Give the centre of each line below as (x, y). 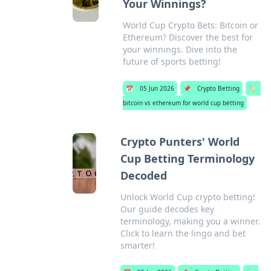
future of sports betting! (171, 61)
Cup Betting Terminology (188, 158)
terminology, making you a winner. (191, 221)
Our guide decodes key (168, 209)
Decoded (144, 175)
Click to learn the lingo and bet (183, 233)
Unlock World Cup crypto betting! (188, 197)
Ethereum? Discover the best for (188, 37)
